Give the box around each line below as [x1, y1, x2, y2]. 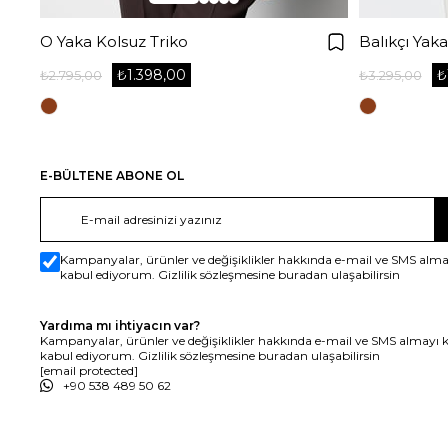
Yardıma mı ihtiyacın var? [40, 318, 200, 334]
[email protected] [40, 363, 138, 379]
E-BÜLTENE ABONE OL [40, 168, 184, 184]
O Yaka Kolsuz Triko [40, 32, 188, 52]
